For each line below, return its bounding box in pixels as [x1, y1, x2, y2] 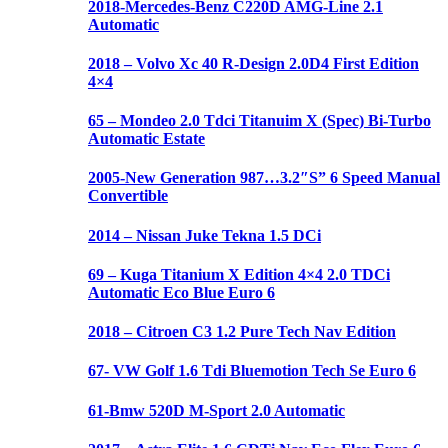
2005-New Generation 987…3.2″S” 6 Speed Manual [88, 169, 440, 187]
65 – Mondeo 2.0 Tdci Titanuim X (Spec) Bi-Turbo [88, 112, 431, 130]
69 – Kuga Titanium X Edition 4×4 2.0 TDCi [88, 265, 390, 283]
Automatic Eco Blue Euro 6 [88, 283, 275, 301]
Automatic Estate [88, 130, 205, 148]
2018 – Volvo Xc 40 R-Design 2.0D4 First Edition [88, 54, 419, 72]
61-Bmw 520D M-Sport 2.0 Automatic [88, 401, 345, 419]
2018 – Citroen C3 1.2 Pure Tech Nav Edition [88, 323, 396, 341]
